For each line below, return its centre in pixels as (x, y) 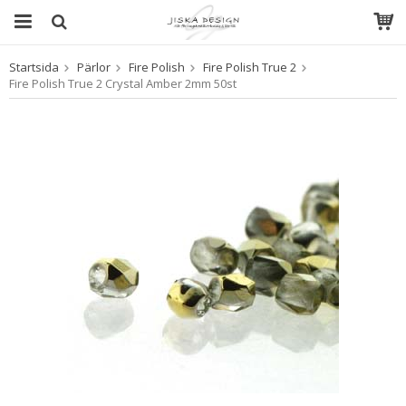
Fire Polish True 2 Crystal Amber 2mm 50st (123, 83)
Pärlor (94, 67)
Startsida (34, 67)
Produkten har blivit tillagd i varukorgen (202, 81)
